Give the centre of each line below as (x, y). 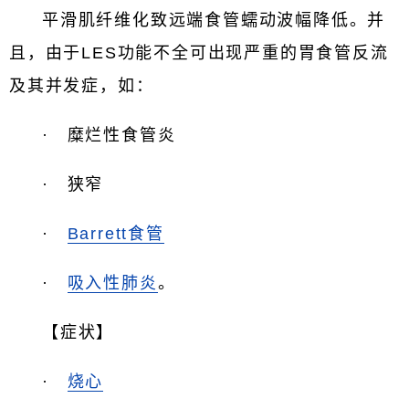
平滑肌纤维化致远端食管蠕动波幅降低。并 (214, 20)
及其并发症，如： (82, 86)
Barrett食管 (115, 234)
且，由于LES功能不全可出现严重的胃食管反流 (199, 53)
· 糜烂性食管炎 (109, 135)
